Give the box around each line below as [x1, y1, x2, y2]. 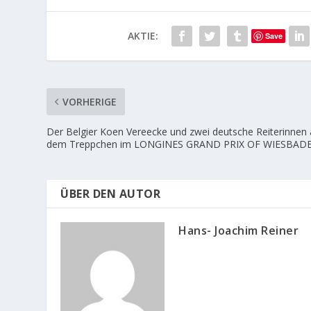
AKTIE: [128, 28, 159, 42]
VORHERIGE [62, 94, 117, 108]
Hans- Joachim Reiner [178, 222, 299, 238]
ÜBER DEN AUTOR [60, 185, 161, 201]
